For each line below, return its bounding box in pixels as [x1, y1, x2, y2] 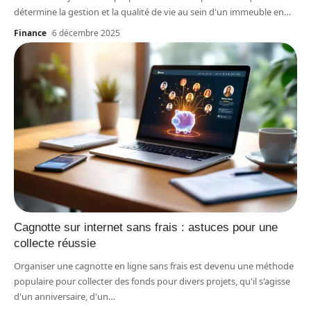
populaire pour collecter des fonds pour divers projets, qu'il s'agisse [14, 275, 290, 288]
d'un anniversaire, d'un [14, 290, 108, 303]
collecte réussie [14, 237, 96, 251]
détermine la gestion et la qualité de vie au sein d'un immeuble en [14, 6, 284, 19]
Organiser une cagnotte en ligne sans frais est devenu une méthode [14, 260, 294, 273]
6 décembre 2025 [52, 27, 121, 40]
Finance [14, 27, 47, 40]
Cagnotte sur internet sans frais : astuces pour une [14, 221, 278, 235]
